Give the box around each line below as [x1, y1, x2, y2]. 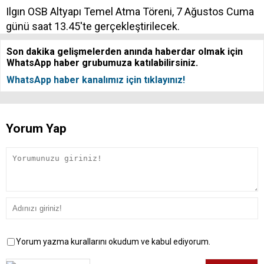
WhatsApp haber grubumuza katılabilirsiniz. [6, 57, 198, 69]
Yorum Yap [6, 121, 67, 136]
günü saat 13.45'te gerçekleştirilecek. [6, 20, 180, 33]
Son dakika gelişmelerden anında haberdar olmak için [6, 46, 243, 58]
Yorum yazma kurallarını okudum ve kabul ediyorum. [16, 237, 210, 247]
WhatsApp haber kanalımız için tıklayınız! [6, 74, 185, 86]
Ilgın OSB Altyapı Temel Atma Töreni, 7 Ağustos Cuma [6, 5, 254, 18]
